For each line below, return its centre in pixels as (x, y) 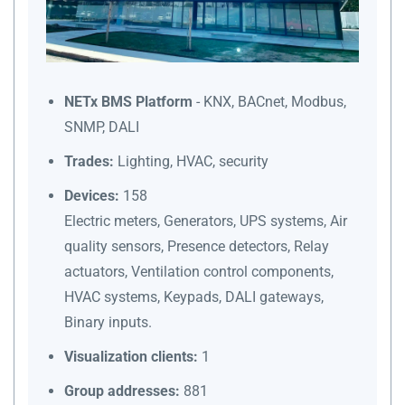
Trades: (89, 161)
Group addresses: (122, 391)
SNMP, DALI (102, 127)
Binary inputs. (108, 322)
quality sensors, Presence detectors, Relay (197, 246)
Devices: (92, 195)
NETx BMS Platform (128, 101)
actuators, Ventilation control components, (199, 271)
